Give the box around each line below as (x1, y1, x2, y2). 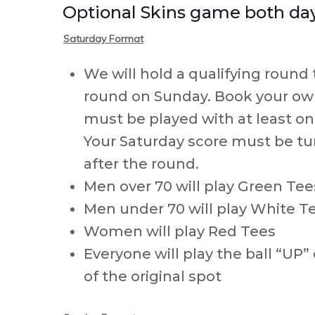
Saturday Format (63, 32, 143, 45)
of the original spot (84, 268, 221, 285)
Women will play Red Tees (84, 223, 276, 240)
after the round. (84, 155, 199, 172)
